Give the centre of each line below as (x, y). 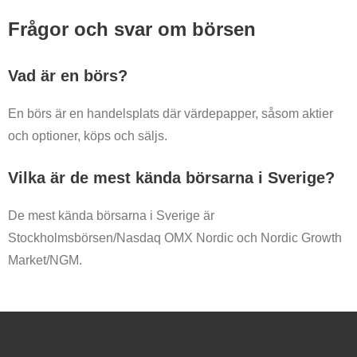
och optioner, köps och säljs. (88, 135)
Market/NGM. (45, 260)
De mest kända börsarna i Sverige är (111, 215)
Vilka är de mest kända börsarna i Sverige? (171, 177)
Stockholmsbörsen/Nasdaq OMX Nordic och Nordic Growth (175, 237)
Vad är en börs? (68, 75)
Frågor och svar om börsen (132, 29)
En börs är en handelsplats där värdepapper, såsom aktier (171, 113)
